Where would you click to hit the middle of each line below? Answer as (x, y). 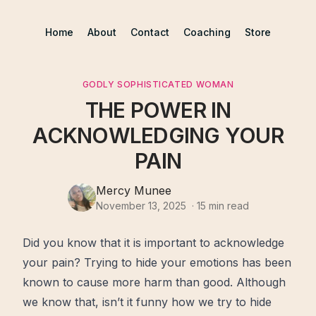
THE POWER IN (158, 110)
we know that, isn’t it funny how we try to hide (147, 302)
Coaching (207, 32)
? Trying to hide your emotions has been (183, 262)
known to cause (67, 282)
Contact (150, 32)
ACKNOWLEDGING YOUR (158, 135)
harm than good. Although (213, 282)
